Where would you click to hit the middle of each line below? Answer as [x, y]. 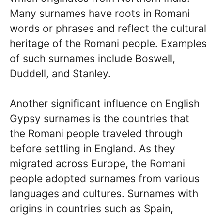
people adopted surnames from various [105, 178]
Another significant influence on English [105, 103]
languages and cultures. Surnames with [104, 194]
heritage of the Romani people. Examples [108, 43]
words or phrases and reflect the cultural [108, 28]
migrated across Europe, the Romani [97, 163]
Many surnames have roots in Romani [100, 13]
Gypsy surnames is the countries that [100, 118]
